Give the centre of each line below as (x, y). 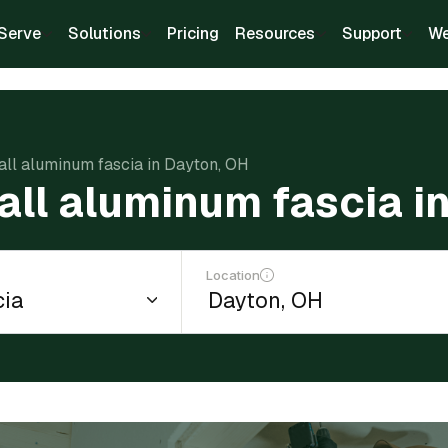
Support (371, 33)
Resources (275, 33)
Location (233, 275)
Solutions (104, 33)
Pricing (193, 33)
